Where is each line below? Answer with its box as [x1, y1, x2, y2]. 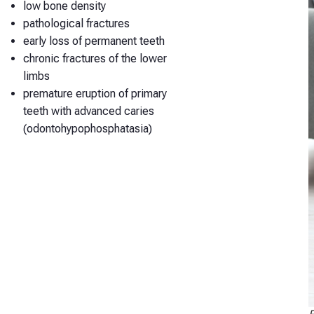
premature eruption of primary [23, 87, 167, 100]
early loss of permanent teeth [23, 34, 165, 48]
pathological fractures [23, 17, 130, 30]
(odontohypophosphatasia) [23, 122, 152, 135]
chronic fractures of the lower [23, 52, 167, 65]
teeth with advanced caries [23, 104, 154, 118]
